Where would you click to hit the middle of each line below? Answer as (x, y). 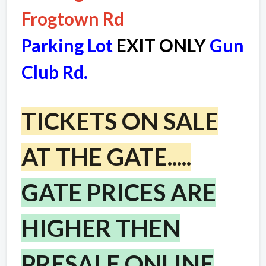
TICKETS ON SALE (120, 121)
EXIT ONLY (161, 45)
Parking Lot (69, 45)
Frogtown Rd (73, 18)
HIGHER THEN (101, 228)
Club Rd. (56, 72)
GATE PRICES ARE (119, 192)
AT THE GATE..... (106, 156)
